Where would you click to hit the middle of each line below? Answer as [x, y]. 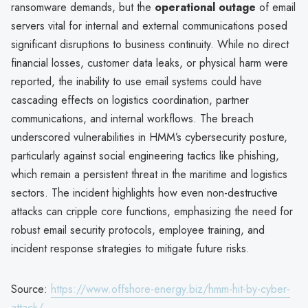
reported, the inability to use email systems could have [136, 81]
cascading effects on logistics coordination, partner [130, 100]
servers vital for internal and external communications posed [149, 25]
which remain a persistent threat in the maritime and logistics [149, 174]
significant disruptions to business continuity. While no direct [150, 44]
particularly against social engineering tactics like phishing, [145, 155]
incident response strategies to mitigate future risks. [130, 248]
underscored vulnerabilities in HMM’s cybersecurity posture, [149, 137]
